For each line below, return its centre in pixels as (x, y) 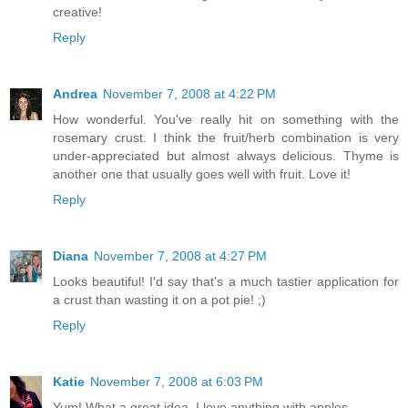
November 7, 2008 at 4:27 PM (180, 255)
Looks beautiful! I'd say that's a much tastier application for (226, 281)
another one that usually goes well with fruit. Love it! (202, 173)
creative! (77, 11)
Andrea (75, 93)
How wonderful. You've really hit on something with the (226, 119)
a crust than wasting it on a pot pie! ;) (159, 299)
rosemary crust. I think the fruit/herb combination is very (226, 137)
